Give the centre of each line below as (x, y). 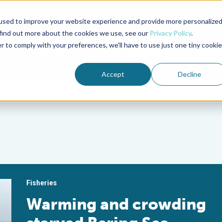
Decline (189, 74)
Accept (113, 74)
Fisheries (42, 183)
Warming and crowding (116, 204)
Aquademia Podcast (183, 25)
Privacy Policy (170, 33)
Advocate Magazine (106, 25)
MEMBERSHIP (137, 52)
